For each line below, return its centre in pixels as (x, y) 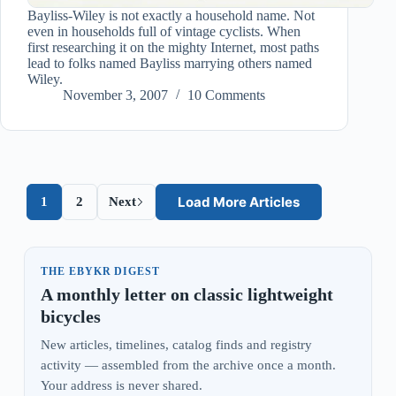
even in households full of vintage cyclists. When (164, 32)
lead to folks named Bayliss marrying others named (170, 64)
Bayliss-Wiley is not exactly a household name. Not (171, 16)
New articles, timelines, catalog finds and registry (176, 345)
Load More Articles (239, 202)
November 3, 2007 (115, 95)
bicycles (70, 317)
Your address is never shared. (121, 386)
